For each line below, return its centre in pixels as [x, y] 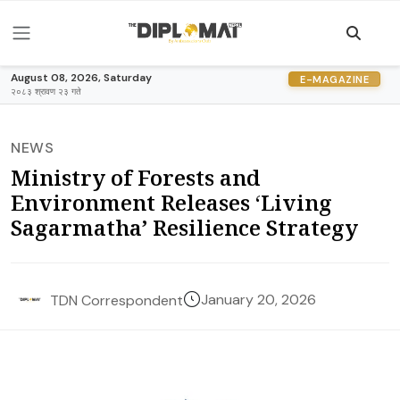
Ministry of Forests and [136, 177]
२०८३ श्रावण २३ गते [46, 92]
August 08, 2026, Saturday [81, 78]
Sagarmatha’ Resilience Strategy [184, 227]
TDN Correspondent [117, 300]
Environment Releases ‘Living [171, 202]
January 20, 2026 [258, 300]
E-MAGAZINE [334, 79]
